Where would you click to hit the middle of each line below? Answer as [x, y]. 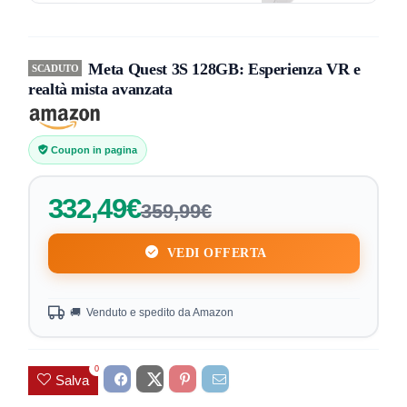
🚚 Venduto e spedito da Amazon [151, 312]
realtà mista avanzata [100, 89]
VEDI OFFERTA [215, 253]
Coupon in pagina [93, 150]
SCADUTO [55, 68]
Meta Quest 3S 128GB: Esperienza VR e [224, 69]
